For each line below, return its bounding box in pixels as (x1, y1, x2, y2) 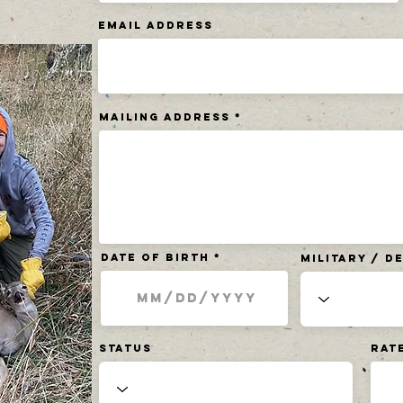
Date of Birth (101, 251, 210, 264)
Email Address (98, 19, 213, 31)
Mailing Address (99, 111, 230, 123)
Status (99, 342, 152, 354)
